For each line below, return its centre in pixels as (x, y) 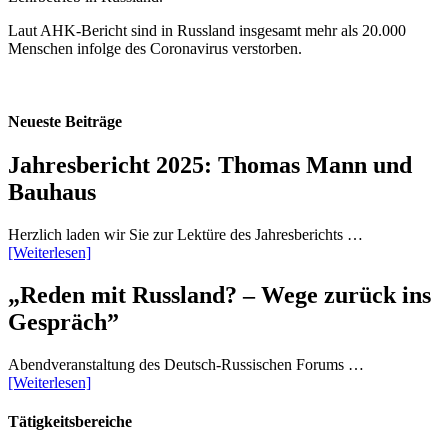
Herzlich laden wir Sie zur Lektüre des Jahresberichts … (185, 235)
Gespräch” (63, 322)
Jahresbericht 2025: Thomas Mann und (210, 165)
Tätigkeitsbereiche (70, 422)
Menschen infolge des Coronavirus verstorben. (155, 48)
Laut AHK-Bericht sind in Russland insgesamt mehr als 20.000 (207, 30)
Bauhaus (52, 192)
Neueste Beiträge (65, 122)
